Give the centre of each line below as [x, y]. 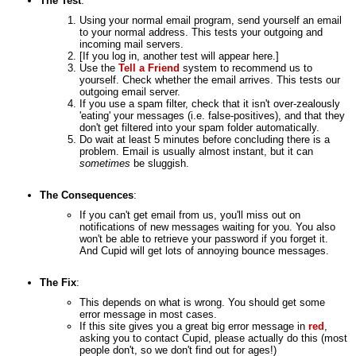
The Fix [58, 282]
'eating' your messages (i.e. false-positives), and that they [212, 116]
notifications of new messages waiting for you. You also [207, 227]
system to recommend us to [246, 68]
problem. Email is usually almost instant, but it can [196, 151]
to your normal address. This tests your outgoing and [201, 32]
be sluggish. [160, 163]
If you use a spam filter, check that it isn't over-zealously [210, 104]
